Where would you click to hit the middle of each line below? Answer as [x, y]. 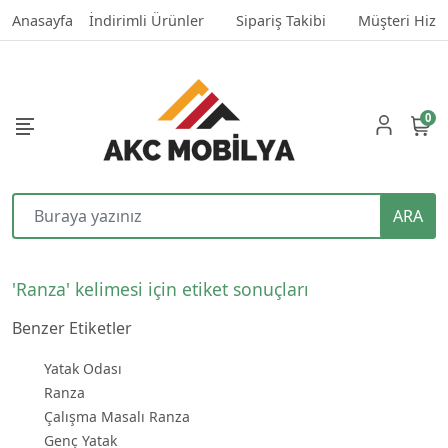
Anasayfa [42, 20]
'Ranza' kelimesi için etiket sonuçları [160, 289]
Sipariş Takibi [281, 20]
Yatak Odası [83, 368]
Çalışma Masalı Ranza [117, 416]
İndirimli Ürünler [146, 20]
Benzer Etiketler [72, 328]
